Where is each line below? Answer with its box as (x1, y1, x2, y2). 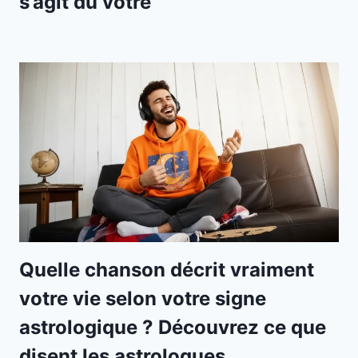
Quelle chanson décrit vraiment (19, 257, 314, 281)
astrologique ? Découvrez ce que (19, 315, 326, 339)
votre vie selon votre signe (19, 286, 266, 310)
